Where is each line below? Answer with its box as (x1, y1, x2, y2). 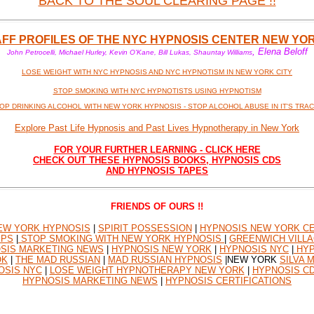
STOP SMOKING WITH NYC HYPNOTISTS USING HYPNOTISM (53, 87, 261, 95)
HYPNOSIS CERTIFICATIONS (165, 275, 292, 286)
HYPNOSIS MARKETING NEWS (22, 275, 158, 286)
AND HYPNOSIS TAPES (106, 165, 208, 176)
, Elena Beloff (252, 46, 308, 57)
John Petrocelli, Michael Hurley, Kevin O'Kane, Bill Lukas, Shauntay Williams (6, 48, 252, 56)
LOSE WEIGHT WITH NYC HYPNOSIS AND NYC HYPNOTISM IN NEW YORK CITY (22, 68, 292, 76)
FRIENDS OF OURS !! (111, 201, 203, 212)
